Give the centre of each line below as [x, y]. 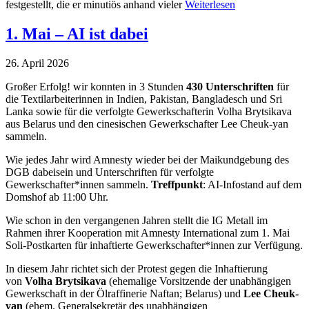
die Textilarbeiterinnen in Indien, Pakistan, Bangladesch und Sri [144, 99]
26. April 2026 [37, 63]
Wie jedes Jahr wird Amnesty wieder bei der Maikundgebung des [147, 159]
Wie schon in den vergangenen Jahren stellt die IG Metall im [137, 220]
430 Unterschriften [230, 86]
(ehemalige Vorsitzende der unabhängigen [199, 281]
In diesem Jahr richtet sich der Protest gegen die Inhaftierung [137, 268]
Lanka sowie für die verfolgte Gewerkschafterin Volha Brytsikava [149, 111]
